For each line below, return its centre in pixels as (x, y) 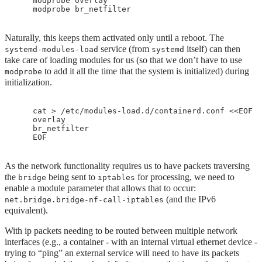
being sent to (72, 177)
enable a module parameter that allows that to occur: (100, 188)
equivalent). (26, 210)
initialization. (28, 82)
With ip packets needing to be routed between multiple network (121, 231)
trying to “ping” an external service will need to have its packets (122, 253)
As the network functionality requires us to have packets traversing (127, 166)
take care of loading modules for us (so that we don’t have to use (123, 60)
